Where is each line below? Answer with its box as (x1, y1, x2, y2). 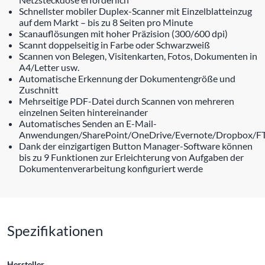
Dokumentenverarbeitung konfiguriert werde (19, 162, 203, 174)
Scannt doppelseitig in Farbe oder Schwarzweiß (19, 38, 210, 50)
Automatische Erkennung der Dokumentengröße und (19, 72, 235, 84)
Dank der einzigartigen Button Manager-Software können (19, 140, 253, 151)
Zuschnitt (19, 83, 59, 95)
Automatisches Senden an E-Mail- (19, 117, 157, 129)
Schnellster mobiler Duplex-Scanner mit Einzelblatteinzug (19, 5, 252, 17)
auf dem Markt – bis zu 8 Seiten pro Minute (19, 16, 193, 28)
